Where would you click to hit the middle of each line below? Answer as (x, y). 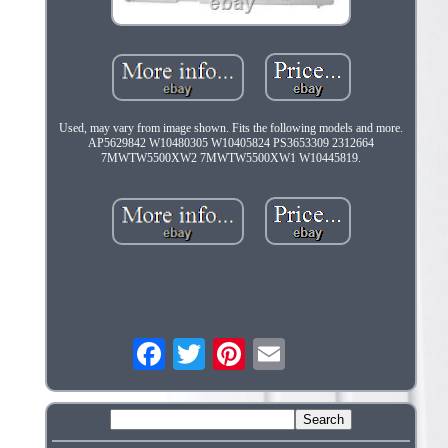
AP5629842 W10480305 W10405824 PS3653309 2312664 (230, 142)
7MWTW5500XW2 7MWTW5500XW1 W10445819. (230, 157)
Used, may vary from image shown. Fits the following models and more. (230, 127)
